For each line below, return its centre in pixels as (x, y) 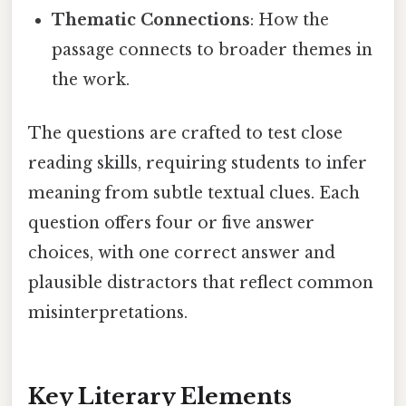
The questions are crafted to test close (185, 134)
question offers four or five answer (171, 223)
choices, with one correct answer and (182, 253)
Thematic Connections (151, 20)
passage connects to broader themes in (213, 50)
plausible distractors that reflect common (201, 283)
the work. (91, 80)
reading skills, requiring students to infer (198, 164)
